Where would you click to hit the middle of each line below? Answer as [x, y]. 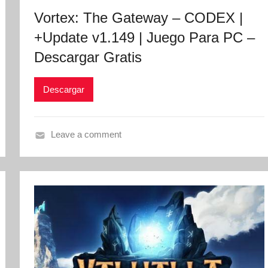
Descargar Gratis [88, 57]
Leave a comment [86, 135]
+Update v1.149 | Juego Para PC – [145, 38]
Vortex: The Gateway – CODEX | [139, 18]
